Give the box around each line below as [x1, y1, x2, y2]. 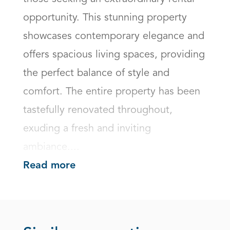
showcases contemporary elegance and [23, 31, 204, 42]
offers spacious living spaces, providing [23, 50, 205, 60]
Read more [23, 161, 75, 171]
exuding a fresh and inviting [23, 124, 151, 134]
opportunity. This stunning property [23, 13, 187, 23]
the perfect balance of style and [23, 68, 169, 79]
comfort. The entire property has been [23, 87, 200, 97]
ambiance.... [23, 142, 80, 152]
